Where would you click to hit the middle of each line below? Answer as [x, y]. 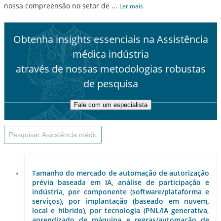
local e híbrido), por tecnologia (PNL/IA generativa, [121, 211]
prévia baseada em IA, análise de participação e [121, 183]
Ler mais [131, 6]
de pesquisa [110, 84]
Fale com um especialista [110, 105]
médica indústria [110, 54]
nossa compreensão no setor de [57, 6]
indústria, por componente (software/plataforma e [121, 192]
